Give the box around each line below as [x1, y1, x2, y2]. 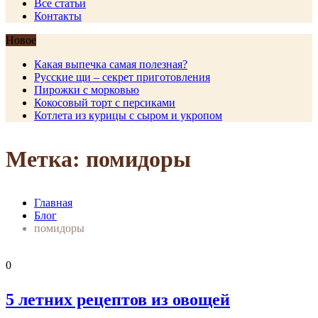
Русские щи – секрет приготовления [34, 71, 210, 83]
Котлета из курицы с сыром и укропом [34, 109, 222, 121]
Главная [34, 197, 72, 209]
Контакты [34, 10, 82, 22]
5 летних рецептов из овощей [6, 290, 230, 309]
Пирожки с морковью [34, 84, 139, 96]
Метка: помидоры [6, 146, 191, 172]
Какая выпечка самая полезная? [34, 58, 187, 70]
